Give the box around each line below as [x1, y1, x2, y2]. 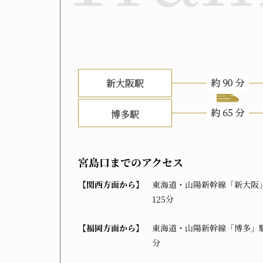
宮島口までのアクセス [78, 154, 183, 170]
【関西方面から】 [78, 178, 144, 190]
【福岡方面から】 [78, 222, 144, 234]
